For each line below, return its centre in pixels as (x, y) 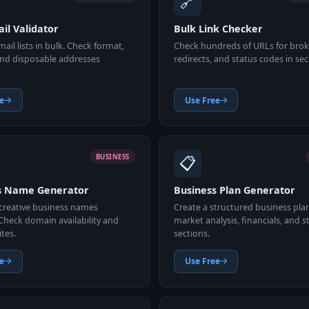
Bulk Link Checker (219, 29)
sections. (192, 233)
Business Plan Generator (235, 190)
